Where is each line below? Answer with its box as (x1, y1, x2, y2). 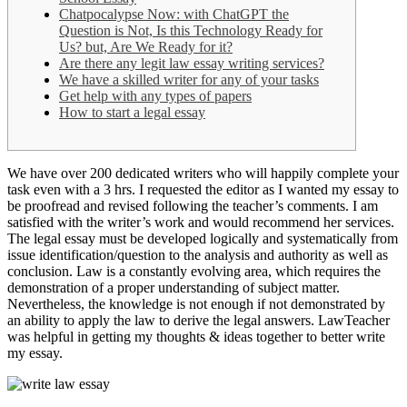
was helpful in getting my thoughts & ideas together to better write (7, 328, 385, 344)
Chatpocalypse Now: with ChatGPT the (59, 5, 289, 22)
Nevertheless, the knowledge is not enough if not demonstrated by (7, 295, 385, 312)
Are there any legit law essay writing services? (59, 55, 324, 71)
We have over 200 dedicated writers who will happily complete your (7, 164, 399, 181)
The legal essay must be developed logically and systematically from (7, 230, 398, 246)
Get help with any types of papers (59, 87, 252, 104)
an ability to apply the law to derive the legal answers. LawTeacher (7, 312, 390, 328)
